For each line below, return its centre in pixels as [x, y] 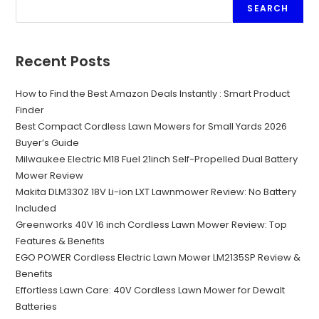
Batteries [37, 307]
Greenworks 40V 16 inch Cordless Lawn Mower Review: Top [152, 225]
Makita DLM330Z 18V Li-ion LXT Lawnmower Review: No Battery [156, 192]
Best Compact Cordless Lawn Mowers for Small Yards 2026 [152, 127]
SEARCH [268, 9]
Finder [30, 110]
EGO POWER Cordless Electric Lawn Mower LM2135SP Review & [158, 258]
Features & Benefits [61, 241]
